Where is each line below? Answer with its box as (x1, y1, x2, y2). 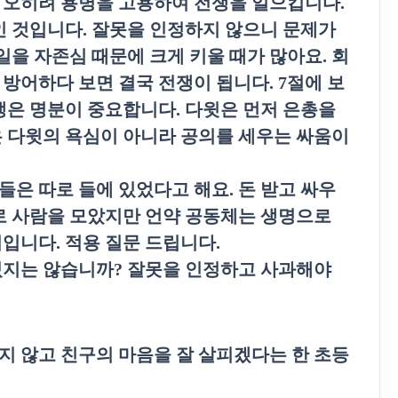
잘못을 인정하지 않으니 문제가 (92, 20, 336, 39)
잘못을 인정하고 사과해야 (127, 259, 331, 279)
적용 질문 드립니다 (65, 233, 216, 252)
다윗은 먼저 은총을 (185, 99, 336, 119)
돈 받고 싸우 (238, 179, 336, 199)
